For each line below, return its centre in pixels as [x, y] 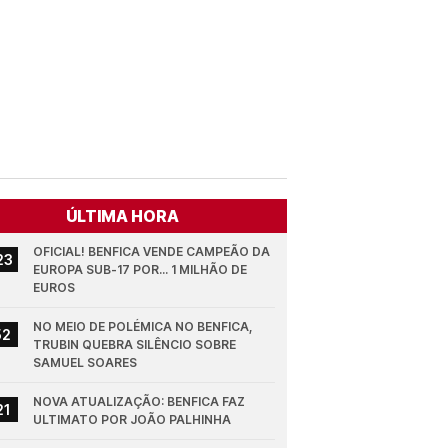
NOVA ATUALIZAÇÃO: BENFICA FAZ [139, 402]
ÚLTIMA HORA [123, 216]
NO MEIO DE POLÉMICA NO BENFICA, [143, 327]
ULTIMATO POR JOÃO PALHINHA [132, 420]
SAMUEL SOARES [85, 363]
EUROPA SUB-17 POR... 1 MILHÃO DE [140, 270]
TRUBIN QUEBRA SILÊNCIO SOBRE [135, 345]
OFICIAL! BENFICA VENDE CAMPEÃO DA [152, 252]
